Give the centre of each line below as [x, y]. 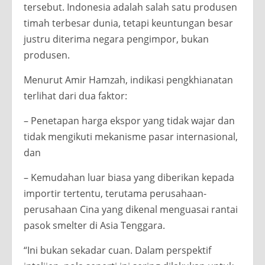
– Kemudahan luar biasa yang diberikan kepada [129, 177]
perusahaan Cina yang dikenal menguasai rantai [131, 209]
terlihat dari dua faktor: [75, 96]
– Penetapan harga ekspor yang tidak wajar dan [129, 120]
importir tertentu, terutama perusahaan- [115, 193]
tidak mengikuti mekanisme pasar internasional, [131, 136]
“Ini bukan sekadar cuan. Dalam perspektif [117, 250]
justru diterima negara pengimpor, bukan [116, 39]
